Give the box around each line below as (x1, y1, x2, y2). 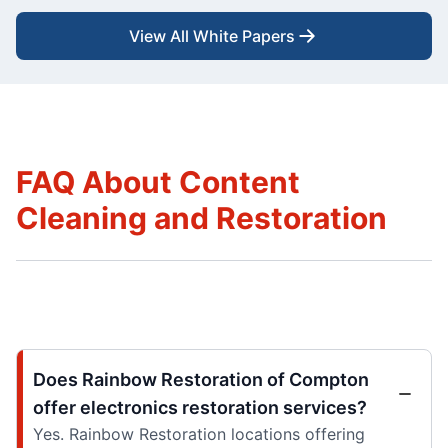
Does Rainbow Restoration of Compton (33, 369, 369, 391)
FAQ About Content (16, 164, 300, 201)
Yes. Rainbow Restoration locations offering (33, 424, 365, 445)
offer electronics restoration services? (33, 397, 367, 419)
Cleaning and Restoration (16, 200, 387, 237)
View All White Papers (129, 26, 295, 47)
